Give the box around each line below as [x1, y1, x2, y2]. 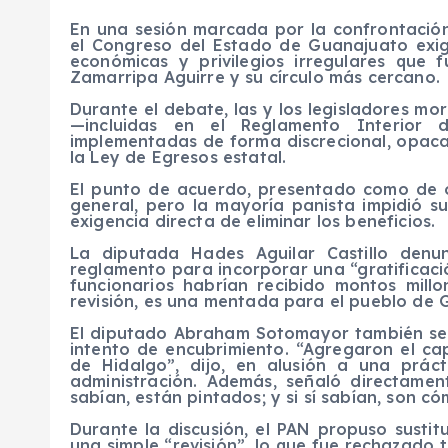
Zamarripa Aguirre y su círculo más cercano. [70, 67, 440, 88]
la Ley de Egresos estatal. [70, 147, 287, 168]
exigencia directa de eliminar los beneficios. [70, 211, 436, 232]
